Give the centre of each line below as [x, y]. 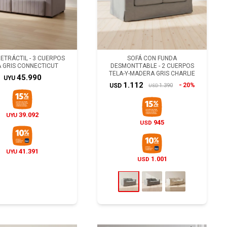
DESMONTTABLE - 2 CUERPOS [152, 66]
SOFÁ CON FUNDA [152, 58]
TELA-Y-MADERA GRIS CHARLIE [152, 73]
